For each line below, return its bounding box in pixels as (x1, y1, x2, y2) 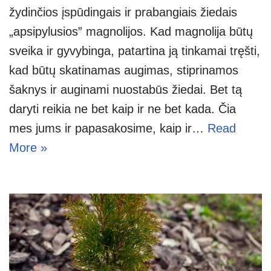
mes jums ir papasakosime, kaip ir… (9, 122, 207, 135)
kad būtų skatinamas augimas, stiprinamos (9, 64, 238, 77)
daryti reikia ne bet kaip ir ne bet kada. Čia (9, 102, 236, 116)
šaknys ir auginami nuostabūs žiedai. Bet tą (9, 83, 242, 97)
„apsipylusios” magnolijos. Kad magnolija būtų (9, 25, 253, 39)
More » (9, 141, 47, 155)
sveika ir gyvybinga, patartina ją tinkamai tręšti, (9, 44, 260, 58)
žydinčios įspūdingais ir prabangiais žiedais (9, 5, 237, 19)
